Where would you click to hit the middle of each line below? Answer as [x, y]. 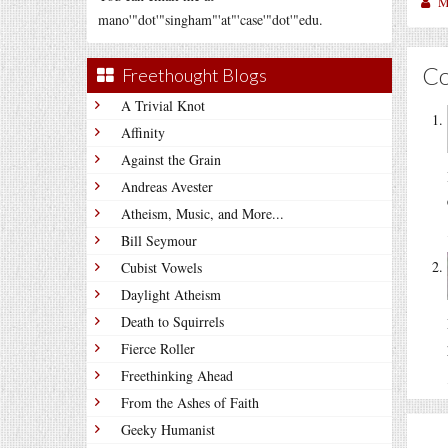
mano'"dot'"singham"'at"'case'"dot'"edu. [210, 19]
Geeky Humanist [168, 429]
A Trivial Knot [163, 105]
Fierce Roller [158, 348]
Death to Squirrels [172, 321]
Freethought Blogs [194, 75]
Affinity [143, 132]
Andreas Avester [167, 186]
